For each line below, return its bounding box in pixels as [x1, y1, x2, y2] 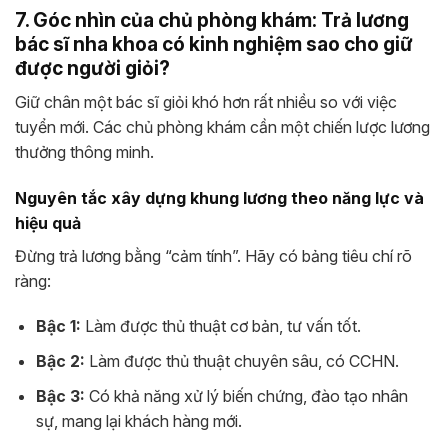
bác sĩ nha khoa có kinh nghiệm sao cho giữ [15, 32, 413, 57]
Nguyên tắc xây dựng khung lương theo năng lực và [15, 187, 424, 208]
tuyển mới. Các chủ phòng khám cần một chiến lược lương [15, 116, 430, 137]
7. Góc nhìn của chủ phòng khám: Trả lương [15, 8, 409, 33]
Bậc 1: [35, 316, 81, 337]
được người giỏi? [15, 56, 170, 81]
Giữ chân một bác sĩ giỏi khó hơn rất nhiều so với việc [15, 91, 397, 112]
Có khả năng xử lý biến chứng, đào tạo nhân [84, 385, 408, 406]
